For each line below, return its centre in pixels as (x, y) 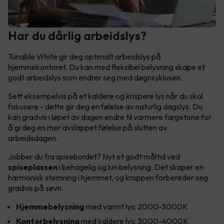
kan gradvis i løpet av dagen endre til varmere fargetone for (110, 117)
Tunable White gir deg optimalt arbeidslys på (84, 57)
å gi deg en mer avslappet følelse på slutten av (87, 128)
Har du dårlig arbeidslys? (77, 36)
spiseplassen (33, 167)
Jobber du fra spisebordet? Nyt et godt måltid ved (94, 157)
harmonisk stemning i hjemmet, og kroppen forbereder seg (108, 178)
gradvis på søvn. (36, 188)
